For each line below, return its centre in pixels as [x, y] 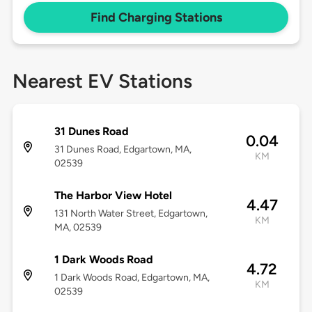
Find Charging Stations [156, 18]
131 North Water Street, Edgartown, [131, 214]
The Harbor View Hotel [113, 196]
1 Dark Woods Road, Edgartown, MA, [132, 278]
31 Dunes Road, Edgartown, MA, [123, 150]
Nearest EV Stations [102, 81]
